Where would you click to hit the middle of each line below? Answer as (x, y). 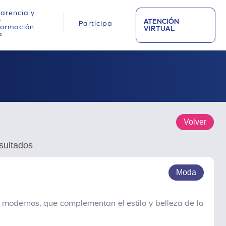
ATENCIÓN (162, 21)
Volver (195, 122)
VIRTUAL (160, 29)
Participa (96, 23)
